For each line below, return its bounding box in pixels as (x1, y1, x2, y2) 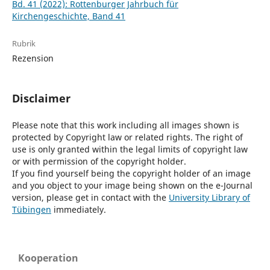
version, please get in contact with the (11, 191, 169, 203)
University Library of (168, 191, 250, 203)
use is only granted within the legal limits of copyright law (11, 143, 248, 155)
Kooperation (18, 251, 78, 265)
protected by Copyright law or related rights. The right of (11, 131, 243, 143)
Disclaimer (11, 90, 71, 105)
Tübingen (11, 203, 51, 215)
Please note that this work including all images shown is (11, 119, 239, 131)
